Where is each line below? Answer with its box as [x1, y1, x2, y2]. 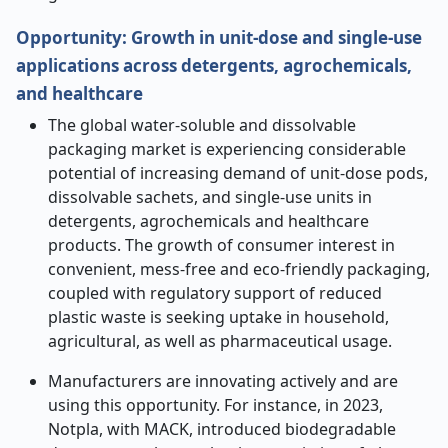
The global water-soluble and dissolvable [48, 114, 356, 136]
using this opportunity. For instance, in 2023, [48, 394, 383, 416]
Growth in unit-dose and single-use [131, 26, 422, 49]
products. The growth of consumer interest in [48, 234, 395, 256]
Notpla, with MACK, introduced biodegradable [48, 418, 396, 440]
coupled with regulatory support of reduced [48, 282, 382, 304]
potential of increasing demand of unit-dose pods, [48, 162, 428, 184]
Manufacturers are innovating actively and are [48, 370, 398, 392]
